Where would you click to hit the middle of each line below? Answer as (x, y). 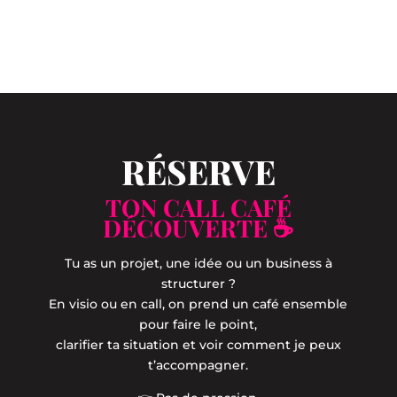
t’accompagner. (198, 366)
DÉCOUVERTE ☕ (198, 228)
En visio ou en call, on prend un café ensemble (198, 304)
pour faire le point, (198, 325)
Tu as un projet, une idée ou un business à (198, 264)
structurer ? (198, 284)
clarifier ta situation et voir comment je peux (198, 345)
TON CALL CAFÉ (198, 208)
